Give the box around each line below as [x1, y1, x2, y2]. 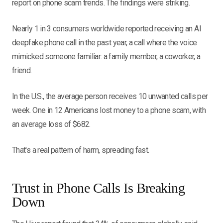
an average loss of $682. [12, 119, 91, 129]
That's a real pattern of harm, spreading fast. [12, 145, 149, 155]
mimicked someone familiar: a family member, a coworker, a [12, 52, 201, 61]
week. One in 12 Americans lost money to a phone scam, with [12, 106, 206, 115]
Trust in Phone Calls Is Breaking [12, 180, 185, 196]
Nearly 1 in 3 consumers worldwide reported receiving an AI [12, 24, 201, 33]
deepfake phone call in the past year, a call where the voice [12, 38, 197, 47]
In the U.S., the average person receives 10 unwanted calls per [12, 92, 208, 101]
